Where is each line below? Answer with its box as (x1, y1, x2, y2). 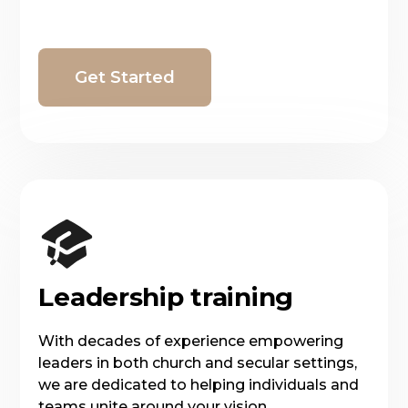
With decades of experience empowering (38, 331, 344, 350)
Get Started (75, 66, 176, 87)
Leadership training (38, 280, 294, 312)
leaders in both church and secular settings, (38, 353, 358, 372)
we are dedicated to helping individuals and (38, 375, 360, 393)
